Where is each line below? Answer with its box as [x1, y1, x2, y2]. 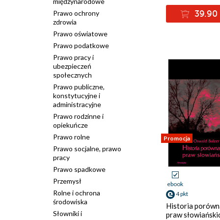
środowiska [53, 197, 87, 206]
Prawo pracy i [53, 53, 94, 61]
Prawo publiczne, [53, 82, 105, 91]
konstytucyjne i [53, 91, 100, 100]
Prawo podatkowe [53, 41, 109, 50]
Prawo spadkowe [53, 165, 106, 173]
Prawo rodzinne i [53, 112, 104, 120]
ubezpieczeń [53, 62, 91, 70]
